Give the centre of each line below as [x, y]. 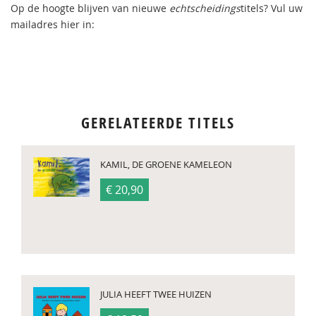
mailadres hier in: [53, 25]
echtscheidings [205, 8]
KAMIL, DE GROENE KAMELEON [166, 165]
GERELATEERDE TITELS [158, 123]
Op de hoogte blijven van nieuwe [90, 8]
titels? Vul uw [272, 8]
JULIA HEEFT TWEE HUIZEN [156, 294]
